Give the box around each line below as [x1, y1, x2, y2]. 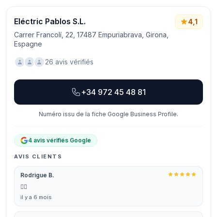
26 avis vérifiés [45, 58, 93, 66]
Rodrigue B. [20, 171, 54, 179]
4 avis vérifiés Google [28, 137, 91, 144]
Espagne [14, 40, 42, 48]
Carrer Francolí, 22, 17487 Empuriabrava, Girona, [14, 31, 169, 39]
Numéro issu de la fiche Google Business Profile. [39, 110, 178, 118]
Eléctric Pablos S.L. [14, 16, 86, 26]
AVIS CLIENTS [14, 153, 62, 160]
